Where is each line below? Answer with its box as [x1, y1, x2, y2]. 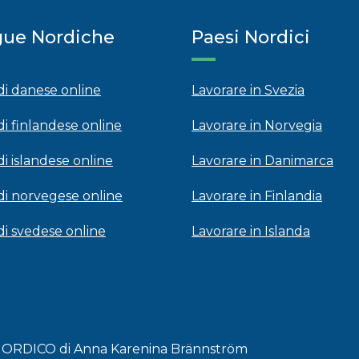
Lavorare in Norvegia [192, 118, 322, 133]
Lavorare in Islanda [192, 224, 310, 239]
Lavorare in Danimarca [192, 153, 333, 168]
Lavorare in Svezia [192, 83, 305, 98]
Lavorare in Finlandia [192, 188, 322, 204]
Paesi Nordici [192, 26, 310, 48]
